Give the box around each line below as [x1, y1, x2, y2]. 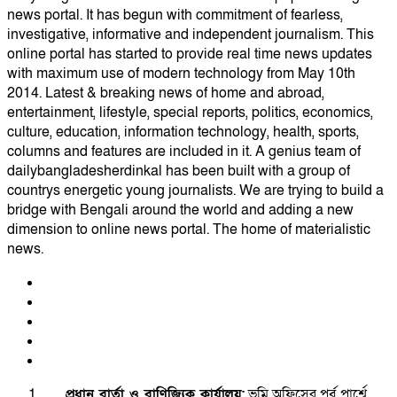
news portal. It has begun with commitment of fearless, [7, 4, 343, 25]
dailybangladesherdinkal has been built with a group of [7, 160, 350, 181]
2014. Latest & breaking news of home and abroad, [7, 82, 324, 103]
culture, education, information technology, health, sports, [7, 121, 359, 142]
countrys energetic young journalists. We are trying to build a [7, 180, 384, 200]
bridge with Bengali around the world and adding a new [7, 199, 354, 220]
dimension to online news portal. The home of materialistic [7, 219, 370, 239]
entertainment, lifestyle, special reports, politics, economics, [7, 102, 373, 122]
